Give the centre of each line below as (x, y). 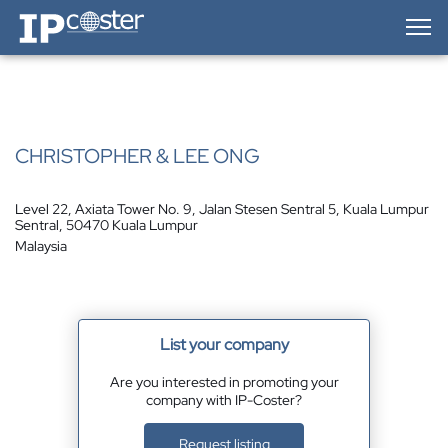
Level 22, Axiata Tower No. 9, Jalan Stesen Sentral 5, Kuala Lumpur (222, 209)
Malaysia (41, 246)
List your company (224, 344)
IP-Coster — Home (71, 15)
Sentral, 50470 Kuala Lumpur (106, 225)
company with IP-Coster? (224, 400)
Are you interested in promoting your (224, 382)
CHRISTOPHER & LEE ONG (137, 156)
